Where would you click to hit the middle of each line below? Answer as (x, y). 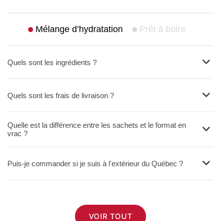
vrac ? (18, 134)
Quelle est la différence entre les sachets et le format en (97, 125)
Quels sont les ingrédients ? (52, 62)
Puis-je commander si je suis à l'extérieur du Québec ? (95, 163)
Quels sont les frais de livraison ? (61, 95)
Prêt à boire (163, 29)
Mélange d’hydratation (79, 29)
